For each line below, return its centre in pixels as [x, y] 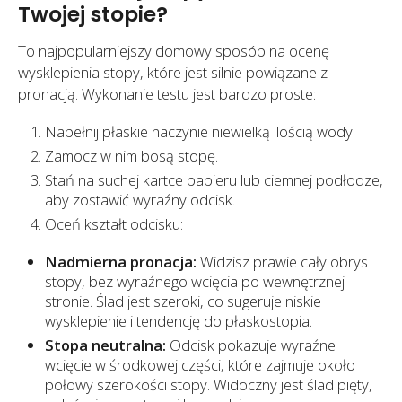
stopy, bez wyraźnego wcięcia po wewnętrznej [195, 281]
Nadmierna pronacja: [121, 261]
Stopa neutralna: [105, 345]
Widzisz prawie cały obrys [282, 261]
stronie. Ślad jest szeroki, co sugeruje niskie [183, 301]
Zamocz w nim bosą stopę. [131, 155]
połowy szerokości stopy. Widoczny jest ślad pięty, [209, 384]
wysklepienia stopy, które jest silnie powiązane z [173, 73]
